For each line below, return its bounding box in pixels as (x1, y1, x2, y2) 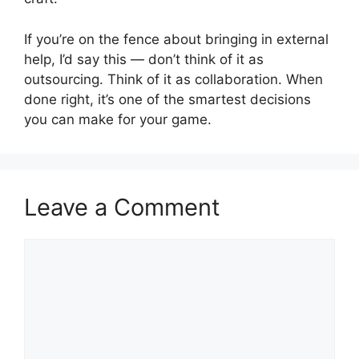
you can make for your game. (24, 111, 212, 127)
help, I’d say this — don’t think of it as (24, 50, 264, 67)
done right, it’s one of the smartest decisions (24, 91, 311, 107)
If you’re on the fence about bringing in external (24, 30, 329, 47)
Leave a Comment (24, 192, 220, 221)
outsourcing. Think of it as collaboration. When (24, 71, 323, 87)
